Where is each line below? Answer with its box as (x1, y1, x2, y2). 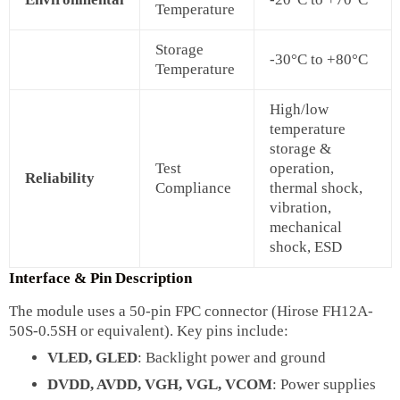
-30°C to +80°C (270, 51, 368, 69)
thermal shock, (270, 179, 362, 197)
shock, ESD (270, 238, 342, 256)
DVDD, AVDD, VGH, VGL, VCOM (46, 376, 272, 394)
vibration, (270, 199, 331, 217)
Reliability (25, 170, 95, 187)
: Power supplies (271, 376, 376, 394)
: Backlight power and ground (137, 349, 326, 367)
